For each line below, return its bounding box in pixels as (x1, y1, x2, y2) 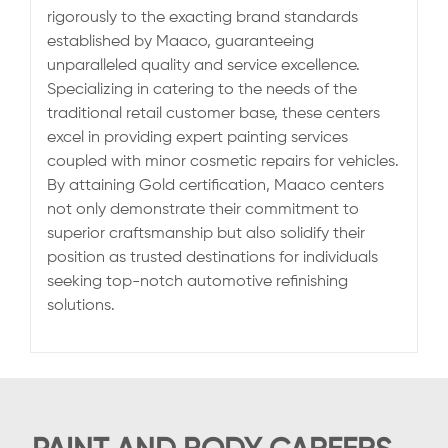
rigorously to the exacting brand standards (47, 9, 358, 26)
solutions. (47, 297, 115, 314)
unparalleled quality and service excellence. (47, 57, 360, 74)
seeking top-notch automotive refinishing (47, 273, 348, 290)
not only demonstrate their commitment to (47, 201, 359, 218)
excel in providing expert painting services (47, 129, 348, 146)
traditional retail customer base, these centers (47, 105, 380, 122)
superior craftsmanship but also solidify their (47, 225, 365, 242)
